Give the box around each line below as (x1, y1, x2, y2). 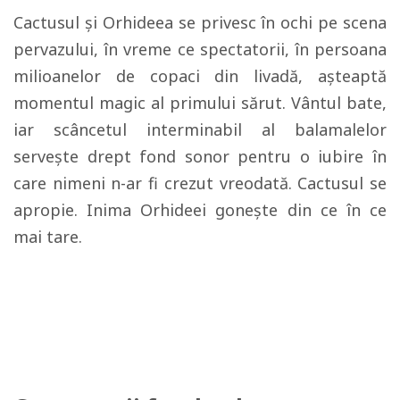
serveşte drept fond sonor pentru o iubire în (13, 146, 387, 167)
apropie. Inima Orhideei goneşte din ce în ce (13, 199, 387, 221)
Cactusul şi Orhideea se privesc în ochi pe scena (13, 12, 387, 33)
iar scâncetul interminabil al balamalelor (13, 119, 387, 140)
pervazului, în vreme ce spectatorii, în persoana (13, 38, 387, 60)
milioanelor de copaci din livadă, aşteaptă (13, 65, 387, 87)
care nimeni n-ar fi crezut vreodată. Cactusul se (13, 172, 387, 194)
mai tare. (13, 226, 82, 247)
